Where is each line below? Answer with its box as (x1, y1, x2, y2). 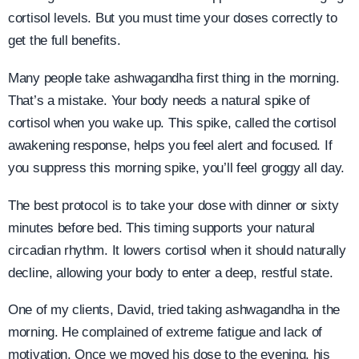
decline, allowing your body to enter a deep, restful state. (8, 264, 333, 280)
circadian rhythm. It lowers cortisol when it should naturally (8, 242, 346, 258)
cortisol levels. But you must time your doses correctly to (8, 10, 337, 26)
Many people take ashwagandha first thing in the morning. (8, 70, 340, 86)
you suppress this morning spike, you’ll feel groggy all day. (8, 159, 345, 175)
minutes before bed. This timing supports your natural (8, 220, 316, 236)
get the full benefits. (8, 33, 121, 49)
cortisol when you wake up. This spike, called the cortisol (8, 115, 337, 131)
